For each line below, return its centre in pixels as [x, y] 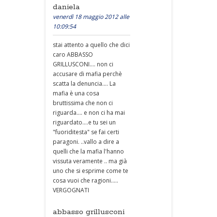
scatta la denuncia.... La [84, 84]
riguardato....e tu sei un [84, 122]
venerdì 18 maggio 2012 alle [91, 17]
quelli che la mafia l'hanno [88, 151]
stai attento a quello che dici [91, 45]
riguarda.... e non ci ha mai [89, 113]
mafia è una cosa [76, 93]
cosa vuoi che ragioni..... [85, 180]
